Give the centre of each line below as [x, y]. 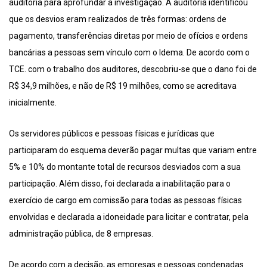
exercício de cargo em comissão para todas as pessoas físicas [125, 201]
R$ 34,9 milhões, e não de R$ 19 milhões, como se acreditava [123, 86]
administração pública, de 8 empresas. [81, 234]
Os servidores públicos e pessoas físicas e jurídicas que [112, 134]
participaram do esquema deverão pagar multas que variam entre [133, 150]
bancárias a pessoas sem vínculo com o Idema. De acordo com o [129, 53]
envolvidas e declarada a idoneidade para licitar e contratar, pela [129, 217]
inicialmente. [33, 103]
